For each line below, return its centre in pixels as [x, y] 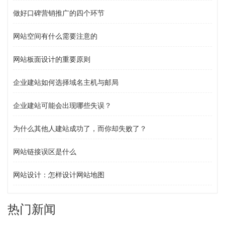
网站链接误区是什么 [45, 152]
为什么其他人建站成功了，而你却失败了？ [80, 129]
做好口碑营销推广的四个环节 [59, 13]
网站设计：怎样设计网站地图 [59, 175]
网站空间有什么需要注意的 [55, 36]
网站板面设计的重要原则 [52, 59]
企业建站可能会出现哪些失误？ [62, 105]
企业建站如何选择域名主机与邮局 [66, 82]
